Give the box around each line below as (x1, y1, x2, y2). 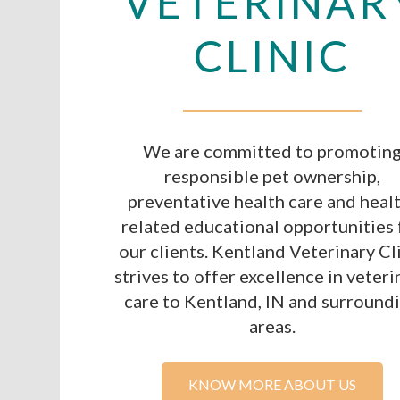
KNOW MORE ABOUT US (187, 376, 356, 394)
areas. (248, 314, 296, 337)
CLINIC (193, 29, 351, 81)
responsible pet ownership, (163, 164, 380, 187)
